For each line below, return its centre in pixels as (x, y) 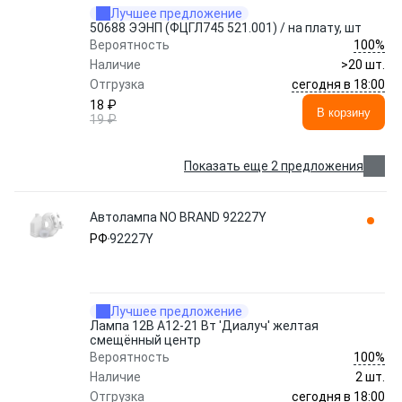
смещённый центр (145, 340)
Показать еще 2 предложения (274, 166)
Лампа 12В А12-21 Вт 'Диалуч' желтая (204, 326)
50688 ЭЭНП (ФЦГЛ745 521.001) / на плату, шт (226, 28)
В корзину (344, 112)
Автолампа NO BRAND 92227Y (178, 217)
